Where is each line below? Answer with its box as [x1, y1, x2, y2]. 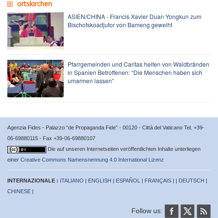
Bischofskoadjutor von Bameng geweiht [68, 20, 172, 29]
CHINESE [7, 188, 31, 194]
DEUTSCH [179, 177, 204, 183]
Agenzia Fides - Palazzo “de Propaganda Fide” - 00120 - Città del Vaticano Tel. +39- [7, 124, 204, 130]
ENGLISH [88, 177, 111, 183]
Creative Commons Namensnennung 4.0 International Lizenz [20, 156, 164, 163]
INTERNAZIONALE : [7, 177, 60, 183]
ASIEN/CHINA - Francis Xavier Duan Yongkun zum [68, 12, 201, 20]
